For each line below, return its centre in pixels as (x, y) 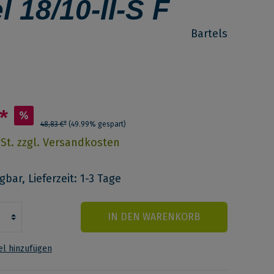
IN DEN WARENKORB (154, 217)
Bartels (209, 34)
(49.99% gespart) (97, 124)
